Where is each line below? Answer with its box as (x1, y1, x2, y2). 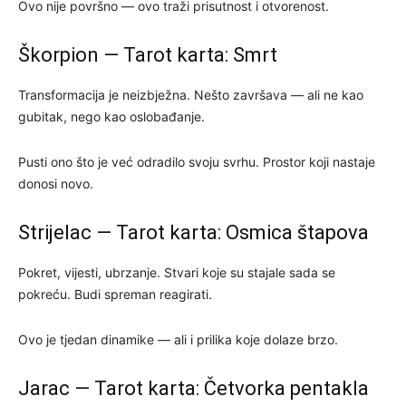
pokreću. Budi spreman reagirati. (18, 285, 212, 302)
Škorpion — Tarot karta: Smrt (18, 43, 277, 66)
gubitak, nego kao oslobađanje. (18, 108, 205, 124)
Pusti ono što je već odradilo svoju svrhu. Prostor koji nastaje (18, 153, 375, 169)
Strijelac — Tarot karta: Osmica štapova (18, 220, 369, 244)
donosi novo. (18, 175, 93, 191)
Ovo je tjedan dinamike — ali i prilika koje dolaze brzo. (18, 331, 338, 347)
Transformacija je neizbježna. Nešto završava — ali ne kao (18, 86, 363, 102)
